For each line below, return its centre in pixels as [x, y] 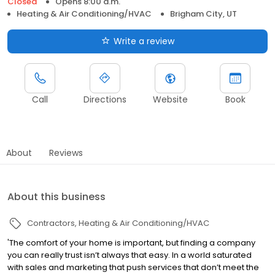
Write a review [144, 41]
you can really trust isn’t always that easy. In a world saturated [130, 255]
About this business [56, 196]
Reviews [66, 153]
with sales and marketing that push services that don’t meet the [133, 267]
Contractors [51, 223]
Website [170, 99]
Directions [105, 99]
